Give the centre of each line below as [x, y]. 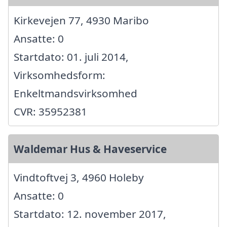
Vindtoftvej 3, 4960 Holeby [79, 178]
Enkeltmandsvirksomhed [75, 93]
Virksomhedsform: [60, 75]
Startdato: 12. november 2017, [90, 214]
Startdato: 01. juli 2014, [71, 57]
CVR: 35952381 [50, 112]
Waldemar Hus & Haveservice [90, 149]
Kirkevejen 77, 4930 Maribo [81, 21]
